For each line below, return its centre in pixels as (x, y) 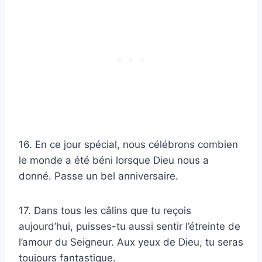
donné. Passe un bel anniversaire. (99, 176)
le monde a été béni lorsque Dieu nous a (114, 161)
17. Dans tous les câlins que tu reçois (105, 211)
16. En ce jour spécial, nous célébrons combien (128, 145)
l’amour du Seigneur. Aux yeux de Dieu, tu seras (131, 242)
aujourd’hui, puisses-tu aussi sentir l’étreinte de (130, 227)
